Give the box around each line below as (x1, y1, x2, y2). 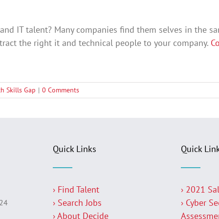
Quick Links (52, 143, 96, 154)
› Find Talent (52, 184, 99, 195)
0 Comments (42, 85, 79, 94)
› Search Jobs (52, 197, 102, 208)
